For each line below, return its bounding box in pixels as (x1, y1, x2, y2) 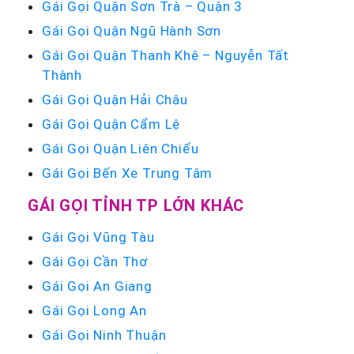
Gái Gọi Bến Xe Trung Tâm (42, 164, 213, 182)
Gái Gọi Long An (42, 301, 147, 319)
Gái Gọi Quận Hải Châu (42, 90, 188, 108)
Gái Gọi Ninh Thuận (42, 326, 167, 344)
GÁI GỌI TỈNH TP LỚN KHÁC (28, 194, 245, 215)
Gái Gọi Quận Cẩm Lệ (42, 115, 181, 133)
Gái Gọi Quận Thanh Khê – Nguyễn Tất (42, 46, 289, 64)
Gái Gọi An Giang (42, 277, 153, 295)
